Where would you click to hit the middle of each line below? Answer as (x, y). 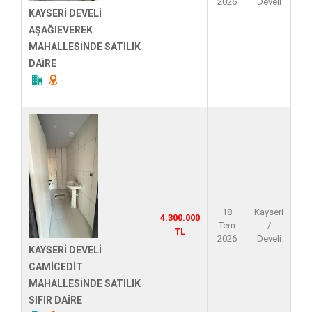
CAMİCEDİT (56, 266)
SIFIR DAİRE (55, 300)
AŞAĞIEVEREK (61, 30)
